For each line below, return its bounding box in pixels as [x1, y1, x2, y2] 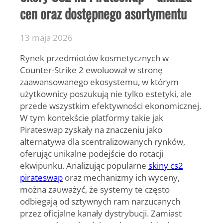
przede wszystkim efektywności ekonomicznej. [20, 100, 201, 112]
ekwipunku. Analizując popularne [20, 159, 148, 172]
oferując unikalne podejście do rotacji [20, 147, 163, 160]
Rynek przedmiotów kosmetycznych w [20, 52, 169, 64]
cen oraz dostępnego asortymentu [20, 3, 187, 24]
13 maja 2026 [20, 31, 73, 43]
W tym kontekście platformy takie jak [20, 111, 163, 124]
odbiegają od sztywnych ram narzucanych [20, 195, 180, 208]
